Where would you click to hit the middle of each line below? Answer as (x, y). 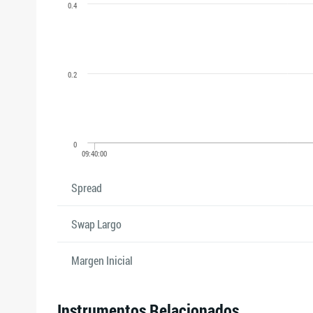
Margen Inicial (102, 260)
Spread (87, 188)
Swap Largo (96, 224)
